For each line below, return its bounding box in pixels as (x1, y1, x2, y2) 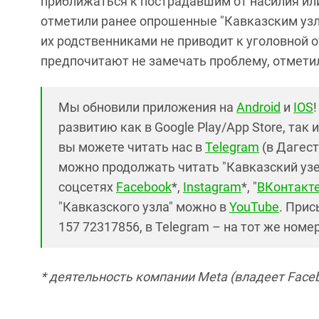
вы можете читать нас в (58, 140, 205, 155)
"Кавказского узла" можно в (58, 199, 229, 214)
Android (236, 100, 281, 115)
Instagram (183, 179, 241, 194)
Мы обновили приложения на (58, 100, 236, 115)
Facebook (116, 179, 172, 194)
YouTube (229, 199, 279, 214)
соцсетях (58, 179, 116, 194)
